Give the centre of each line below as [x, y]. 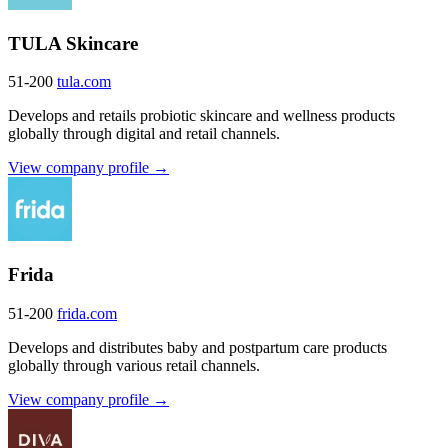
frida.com [87, 313]
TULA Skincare [73, 43]
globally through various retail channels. [134, 365]
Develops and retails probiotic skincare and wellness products [201, 116]
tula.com [84, 82]
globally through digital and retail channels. [144, 134]
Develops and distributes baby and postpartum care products [197, 347]
